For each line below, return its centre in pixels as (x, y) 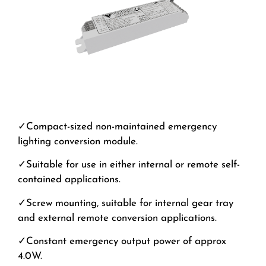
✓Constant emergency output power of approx (122, 242)
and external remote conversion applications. (117, 218)
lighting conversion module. (78, 141)
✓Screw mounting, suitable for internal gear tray (126, 203)
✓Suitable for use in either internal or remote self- (129, 165)
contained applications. (69, 180)
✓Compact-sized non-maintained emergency (117, 126)
